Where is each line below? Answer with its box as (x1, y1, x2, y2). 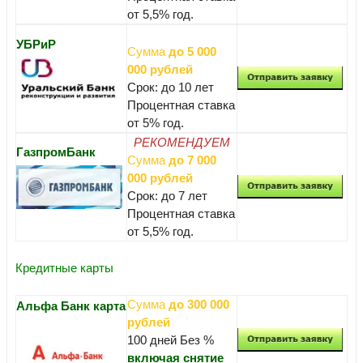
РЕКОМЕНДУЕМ (134, 135, 230, 149)
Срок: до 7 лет (127, 188, 207, 203)
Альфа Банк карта (16, 298, 126, 313)
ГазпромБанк (16, 144, 96, 159)
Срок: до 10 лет (127, 79, 214, 94)
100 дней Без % (127, 332, 214, 347)
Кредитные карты (15, 260, 113, 275)
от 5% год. (127, 115, 184, 130)
